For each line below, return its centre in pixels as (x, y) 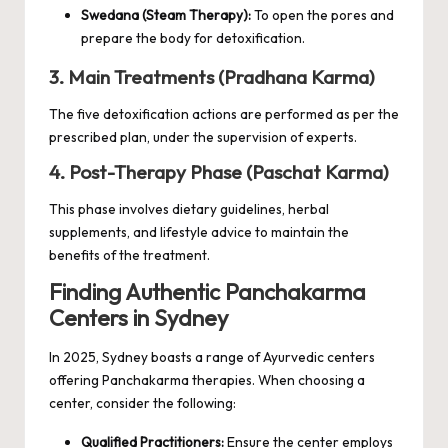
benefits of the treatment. (129, 255)
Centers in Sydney (139, 318)
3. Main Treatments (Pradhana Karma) (212, 76)
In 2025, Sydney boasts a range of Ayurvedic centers (212, 356)
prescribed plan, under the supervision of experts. (203, 137)
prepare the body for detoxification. (193, 37)
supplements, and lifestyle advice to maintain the (199, 232)
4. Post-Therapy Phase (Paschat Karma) (219, 172)
